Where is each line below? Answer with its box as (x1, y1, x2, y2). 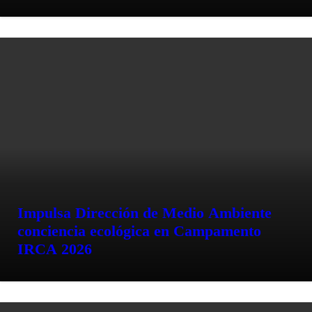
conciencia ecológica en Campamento (17, 221, 261, 240)
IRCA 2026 (17, 240, 92, 258)
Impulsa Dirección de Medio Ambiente (17, 203, 272, 221)
